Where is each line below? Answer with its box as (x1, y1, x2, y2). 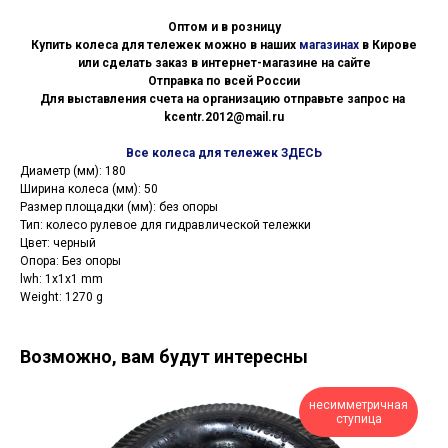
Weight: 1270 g (20, 290, 103, 305)
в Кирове (359, 38, 417, 53)
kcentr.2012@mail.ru (164, 110, 284, 125)
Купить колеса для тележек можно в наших (31, 38, 299, 53)
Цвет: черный (20, 236, 96, 251)
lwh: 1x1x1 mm (20, 272, 103, 287)
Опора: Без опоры (20, 254, 121, 269)
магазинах (299, 38, 359, 53)
